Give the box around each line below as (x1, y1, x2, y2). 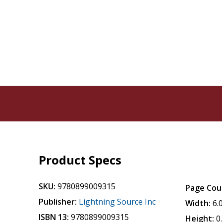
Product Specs (39, 152, 122, 168)
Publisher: (39, 196, 77, 207)
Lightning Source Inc (79, 196, 156, 207)
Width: (185, 198, 211, 209)
